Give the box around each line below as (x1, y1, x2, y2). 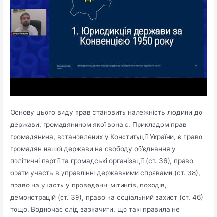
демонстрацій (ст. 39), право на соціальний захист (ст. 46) (10, 193, 204, 201)
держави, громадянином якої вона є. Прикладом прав (10, 120, 187, 128)
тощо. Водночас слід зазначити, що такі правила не (10, 205, 180, 213)
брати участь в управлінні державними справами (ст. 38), (10, 169, 201, 177)
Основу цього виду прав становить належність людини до (10, 108, 203, 116)
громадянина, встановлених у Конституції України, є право (10, 132, 203, 140)
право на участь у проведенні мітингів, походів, (10, 181, 167, 189)
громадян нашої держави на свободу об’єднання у (10, 144, 176, 153)
